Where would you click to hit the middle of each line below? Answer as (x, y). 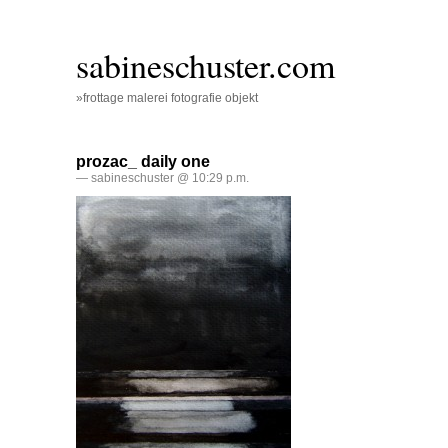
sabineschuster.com (205, 65)
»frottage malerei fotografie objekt (167, 98)
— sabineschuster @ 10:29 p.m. (162, 178)
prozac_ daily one (143, 161)
